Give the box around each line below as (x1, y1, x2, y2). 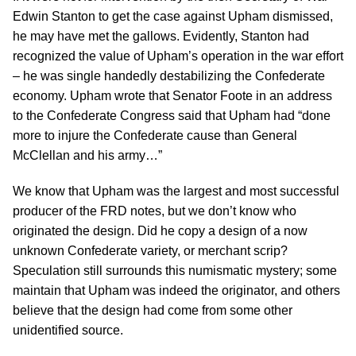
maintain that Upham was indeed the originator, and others (13, 284, 340, 297)
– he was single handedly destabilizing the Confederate (13, 69, 325, 83)
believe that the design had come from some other (13, 304, 292, 317)
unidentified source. (13, 323, 123, 337)
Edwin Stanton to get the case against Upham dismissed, (13, 10, 333, 23)
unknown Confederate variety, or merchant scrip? (13, 244, 288, 257)
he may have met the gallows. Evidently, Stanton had (13, 29, 309, 43)
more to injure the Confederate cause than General (13, 129, 297, 142)
